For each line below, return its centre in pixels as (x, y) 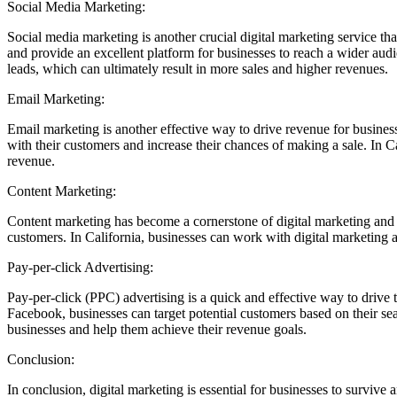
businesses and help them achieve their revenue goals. (157, 329)
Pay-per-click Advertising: (80, 267)
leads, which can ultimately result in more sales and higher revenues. (198, 68)
